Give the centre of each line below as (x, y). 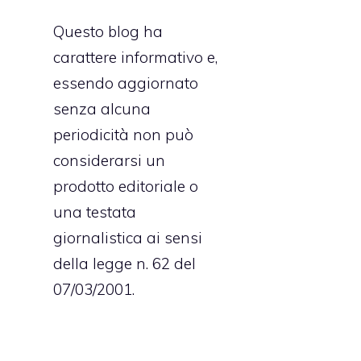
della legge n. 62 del (124, 263)
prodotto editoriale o (126, 186)
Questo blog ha (108, 31)
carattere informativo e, (135, 57)
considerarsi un (109, 160)
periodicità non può (123, 134)
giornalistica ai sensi (128, 237)
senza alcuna (102, 108)
